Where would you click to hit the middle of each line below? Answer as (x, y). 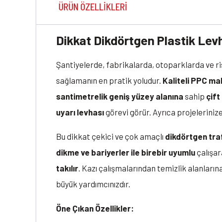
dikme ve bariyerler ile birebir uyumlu (126, 152)
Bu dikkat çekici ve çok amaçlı (111, 137)
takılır (67, 168)
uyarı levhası (80, 112)
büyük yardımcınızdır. (93, 184)
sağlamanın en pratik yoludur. (109, 81)
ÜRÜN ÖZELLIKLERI (93, 7)
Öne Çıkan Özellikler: (95, 208)
